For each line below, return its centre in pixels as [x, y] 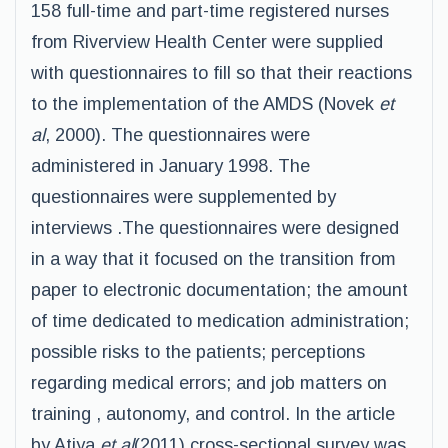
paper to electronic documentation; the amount [219, 290]
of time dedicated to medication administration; [220, 321]
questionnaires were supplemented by [183, 197]
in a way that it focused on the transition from [213, 259]
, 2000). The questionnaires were [177, 135]
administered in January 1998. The [170, 166]
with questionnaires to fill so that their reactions [221, 73]
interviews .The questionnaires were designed [215, 228]
